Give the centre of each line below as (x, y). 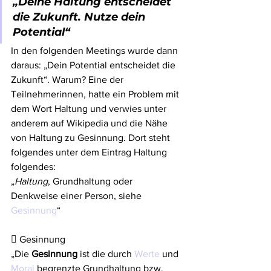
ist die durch (106, 254)
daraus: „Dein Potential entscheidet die (94, 65)
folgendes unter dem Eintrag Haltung (90, 152)
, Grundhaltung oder (91, 181)
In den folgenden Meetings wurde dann (96, 51)
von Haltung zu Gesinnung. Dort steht (92, 138)
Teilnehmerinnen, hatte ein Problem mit (96, 94)
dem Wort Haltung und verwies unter (90, 109)
